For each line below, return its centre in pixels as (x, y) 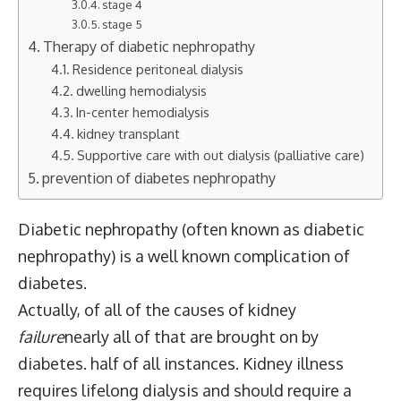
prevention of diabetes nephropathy (159, 178)
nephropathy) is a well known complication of (184, 256)
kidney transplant (128, 133)
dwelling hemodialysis (141, 90)
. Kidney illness (290, 363)
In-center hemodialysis (142, 112)
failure (41, 337)
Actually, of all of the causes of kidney (157, 310)
